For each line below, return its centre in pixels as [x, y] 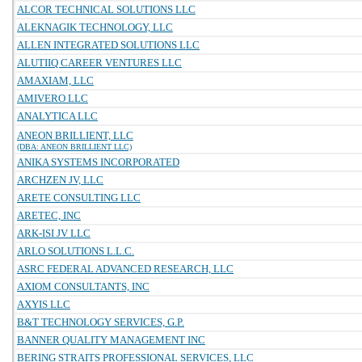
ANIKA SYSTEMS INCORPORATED [98, 162]
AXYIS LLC [44, 304]
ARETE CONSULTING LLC [79, 198]
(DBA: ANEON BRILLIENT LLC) [74, 147]
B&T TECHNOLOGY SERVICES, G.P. [101, 322]
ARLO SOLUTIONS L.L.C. [76, 251]
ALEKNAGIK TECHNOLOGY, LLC [95, 27]
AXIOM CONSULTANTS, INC [83, 286]
